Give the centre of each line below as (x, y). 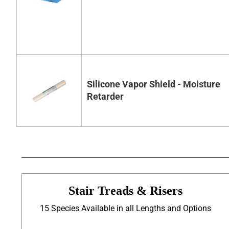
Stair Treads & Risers (125, 191)
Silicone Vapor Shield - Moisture (154, 84)
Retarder (105, 97)
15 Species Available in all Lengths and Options (125, 209)
